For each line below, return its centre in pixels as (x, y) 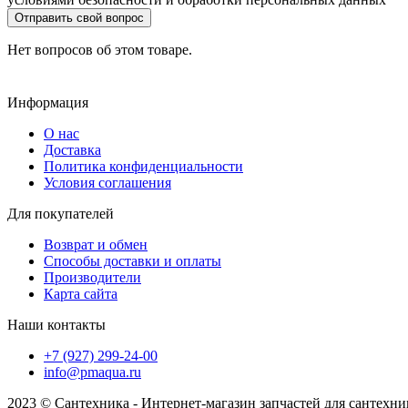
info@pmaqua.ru (92, 372)
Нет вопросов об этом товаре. (100, 50)
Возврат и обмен (96, 245)
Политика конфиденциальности (143, 167)
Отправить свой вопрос (79, 18)
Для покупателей (61, 214)
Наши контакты (56, 325)
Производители (92, 278)
